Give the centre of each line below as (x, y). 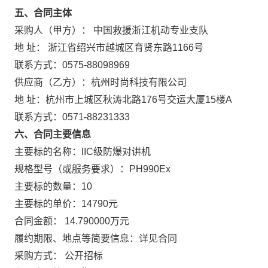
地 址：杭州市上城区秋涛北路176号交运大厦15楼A (123, 100)
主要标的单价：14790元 (66, 204)
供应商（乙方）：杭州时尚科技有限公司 (100, 82)
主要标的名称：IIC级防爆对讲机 (83, 152)
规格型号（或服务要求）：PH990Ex (92, 169)
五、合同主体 (43, 13)
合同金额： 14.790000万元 (72, 221)
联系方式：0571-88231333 (72, 117)
